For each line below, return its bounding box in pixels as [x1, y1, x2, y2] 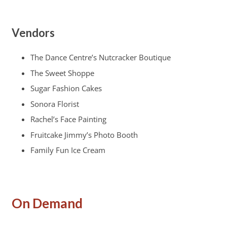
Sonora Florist [30, 98, 79, 109]
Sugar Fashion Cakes [30, 83, 102, 93]
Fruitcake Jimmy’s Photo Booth [30, 129, 138, 140]
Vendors [11, 25, 55, 40]
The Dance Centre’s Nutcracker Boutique [30, 52, 171, 62]
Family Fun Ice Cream [30, 145, 105, 155]
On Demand [11, 195, 83, 211]
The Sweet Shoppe [30, 67, 94, 78]
